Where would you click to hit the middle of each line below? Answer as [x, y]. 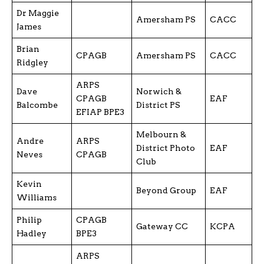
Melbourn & [161, 134]
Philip [29, 220]
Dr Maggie [38, 13]
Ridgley [32, 62]
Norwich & [159, 91]
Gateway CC [162, 226]
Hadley [32, 233]
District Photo [166, 148]
